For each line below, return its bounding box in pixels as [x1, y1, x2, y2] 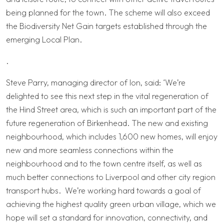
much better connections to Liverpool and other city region [6, 172, 215, 182]
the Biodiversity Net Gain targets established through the [6, 21, 207, 31]
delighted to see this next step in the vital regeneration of [6, 91, 208, 101]
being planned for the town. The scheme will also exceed [6, 7, 210, 18]
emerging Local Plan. [6, 34, 82, 45]
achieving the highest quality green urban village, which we [6, 199, 216, 209]
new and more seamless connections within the [6, 145, 173, 155]
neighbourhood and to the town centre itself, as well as [6, 158, 202, 169]
